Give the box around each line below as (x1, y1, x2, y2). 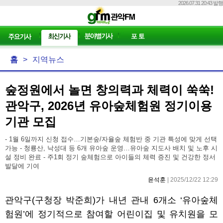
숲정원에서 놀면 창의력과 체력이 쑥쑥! (5, 83, 214, 97)
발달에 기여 (5, 162, 39, 170)
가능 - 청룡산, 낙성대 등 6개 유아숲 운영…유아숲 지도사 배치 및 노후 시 (5, 144, 218, 152)
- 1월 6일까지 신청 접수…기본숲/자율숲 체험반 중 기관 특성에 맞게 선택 (5, 135, 217, 143)
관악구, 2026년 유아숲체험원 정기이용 (5, 99, 212, 112)
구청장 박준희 (35, 195, 93, 205)
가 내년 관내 (96, 195, 153, 205)
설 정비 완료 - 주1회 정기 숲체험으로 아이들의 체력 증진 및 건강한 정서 (5, 153, 216, 161)
